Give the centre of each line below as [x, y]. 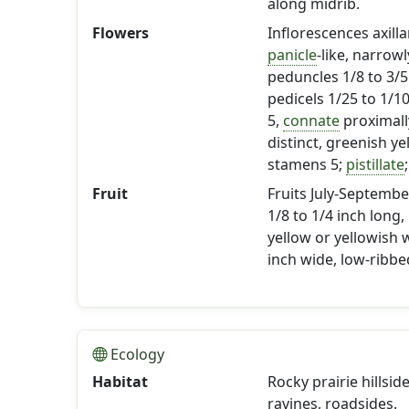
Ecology [136, 354]
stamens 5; [306, 164]
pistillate [375, 164]
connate [311, 121]
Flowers [121, 33]
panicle [292, 55]
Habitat [120, 382]
